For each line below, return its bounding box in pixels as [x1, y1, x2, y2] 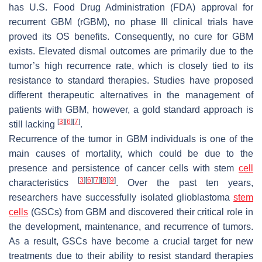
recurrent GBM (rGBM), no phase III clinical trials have [9, 16, 253, 27]
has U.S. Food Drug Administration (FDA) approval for [9, 2, 253, 12]
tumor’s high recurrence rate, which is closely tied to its [9, 60, 253, 71]
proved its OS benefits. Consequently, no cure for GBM [9, 31, 253, 42]
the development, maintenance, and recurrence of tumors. [9, 221, 253, 232]
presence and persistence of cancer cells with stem [9, 163, 239, 173]
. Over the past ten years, [116, 177, 253, 188]
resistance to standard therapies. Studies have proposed [9, 75, 253, 85]
